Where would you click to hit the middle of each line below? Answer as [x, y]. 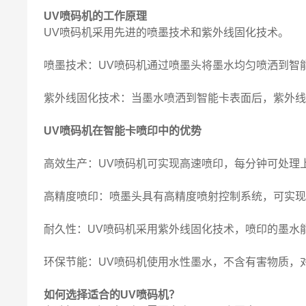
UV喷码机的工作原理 [96, 16]
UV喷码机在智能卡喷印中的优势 [123, 131]
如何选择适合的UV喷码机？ [112, 295]
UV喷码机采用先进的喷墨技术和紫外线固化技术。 [167, 32]
